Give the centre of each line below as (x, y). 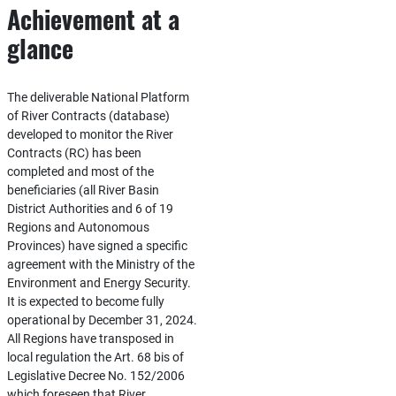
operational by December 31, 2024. (102, 320)
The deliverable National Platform (98, 97)
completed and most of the (80, 171)
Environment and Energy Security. (99, 283)
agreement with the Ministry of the (100, 264)
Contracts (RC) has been (74, 153)
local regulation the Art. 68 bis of (95, 357)
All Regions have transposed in (90, 339)
